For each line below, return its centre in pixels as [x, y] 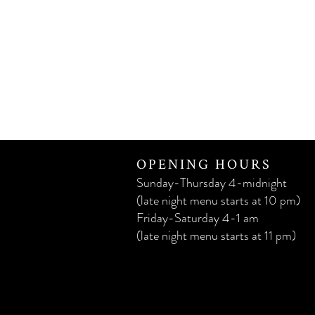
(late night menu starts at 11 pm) [216, 236]
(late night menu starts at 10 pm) [218, 200]
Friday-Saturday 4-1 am [198, 218]
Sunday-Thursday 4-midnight [212, 183]
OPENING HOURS [204, 164]
